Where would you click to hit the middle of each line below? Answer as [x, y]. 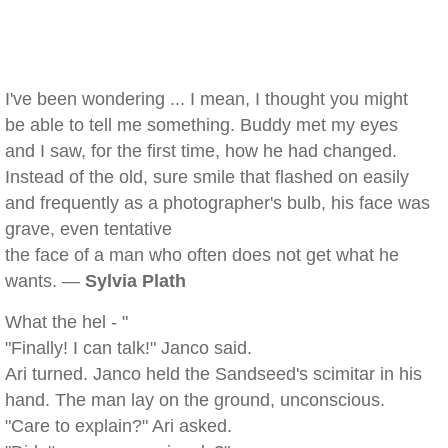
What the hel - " [66, 322]
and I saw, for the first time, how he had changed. [201, 151]
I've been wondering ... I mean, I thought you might [206, 99]
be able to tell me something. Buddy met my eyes [201, 125]
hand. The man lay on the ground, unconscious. [195, 400]
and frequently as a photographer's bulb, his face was [217, 203]
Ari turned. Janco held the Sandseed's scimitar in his [213, 374]
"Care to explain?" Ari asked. [118, 426]
